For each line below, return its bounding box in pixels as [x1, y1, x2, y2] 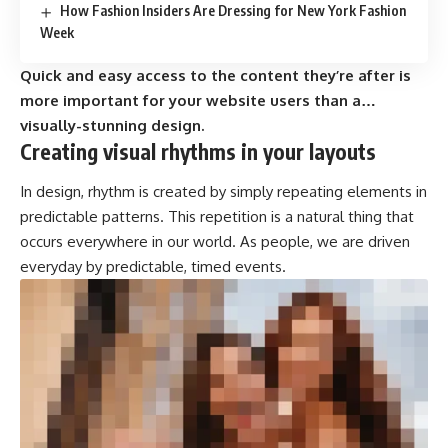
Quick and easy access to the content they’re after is [20, 66, 411, 85]
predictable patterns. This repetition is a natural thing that [20, 206, 414, 226]
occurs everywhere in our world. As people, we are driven [20, 231, 410, 251]
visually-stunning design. [20, 116, 204, 135]
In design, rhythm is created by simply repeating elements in [20, 181, 427, 201]
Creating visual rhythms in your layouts [20, 138, 376, 165]
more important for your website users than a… [20, 91, 376, 110]
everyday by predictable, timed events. [20, 256, 286, 276]
